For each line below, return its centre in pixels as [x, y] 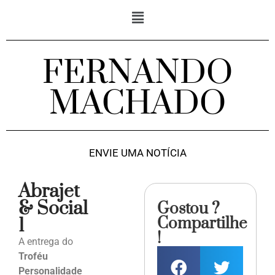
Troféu [33, 257]
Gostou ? [189, 209]
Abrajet [49, 192]
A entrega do [46, 242]
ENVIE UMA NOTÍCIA [137, 153]
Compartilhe [202, 224]
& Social [53, 209]
